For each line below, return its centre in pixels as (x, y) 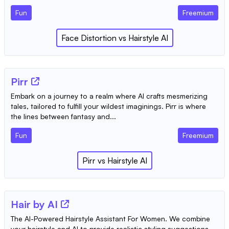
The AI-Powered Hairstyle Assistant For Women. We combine (110, 219)
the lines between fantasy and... (63, 117)
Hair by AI (34, 204)
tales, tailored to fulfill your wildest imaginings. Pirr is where (108, 106)
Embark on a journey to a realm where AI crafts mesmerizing (109, 96)
